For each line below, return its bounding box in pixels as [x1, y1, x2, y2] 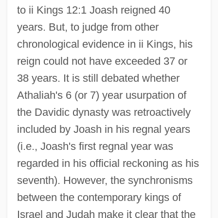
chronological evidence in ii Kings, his [17, 37, 193, 50]
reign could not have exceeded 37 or [17, 54, 187, 67]
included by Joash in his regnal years [17, 123, 190, 135]
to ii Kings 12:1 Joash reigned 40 [17, 3, 170, 16]
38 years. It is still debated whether [17, 72, 180, 84]
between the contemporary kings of [17, 191, 181, 203]
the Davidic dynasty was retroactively [17, 106, 191, 118]
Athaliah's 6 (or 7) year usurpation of [17, 89, 186, 101]
